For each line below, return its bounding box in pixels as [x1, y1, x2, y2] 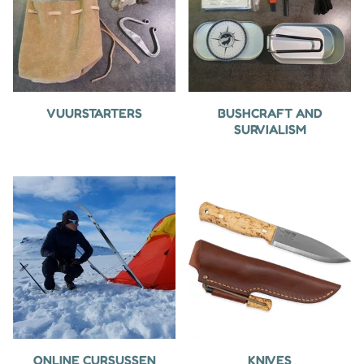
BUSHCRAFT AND [217, 105, 323, 122]
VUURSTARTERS [46, 105, 142, 122]
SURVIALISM [233, 121, 306, 138]
